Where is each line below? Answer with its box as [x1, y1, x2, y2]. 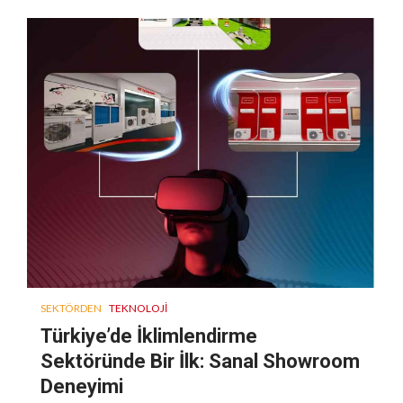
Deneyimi [40, 374, 123, 398]
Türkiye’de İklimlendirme [40, 324, 257, 347]
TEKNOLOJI [109, 300, 167, 315]
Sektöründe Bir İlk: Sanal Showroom [40, 349, 360, 372]
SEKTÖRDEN [40, 300, 102, 315]
